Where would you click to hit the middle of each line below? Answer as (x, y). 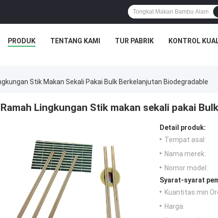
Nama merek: (185, 154)
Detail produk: (183, 128)
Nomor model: (186, 168)
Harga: (174, 207)
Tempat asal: (185, 140)
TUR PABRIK (134, 41)
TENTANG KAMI (75, 41)
